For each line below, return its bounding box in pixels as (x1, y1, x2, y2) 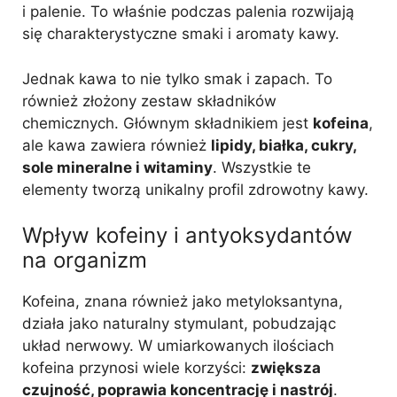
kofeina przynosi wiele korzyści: (22, 359, 251, 377)
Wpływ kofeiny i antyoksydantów (22, 222, 353, 248)
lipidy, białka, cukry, (211, 136, 356, 154)
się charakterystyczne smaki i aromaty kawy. (22, 25, 339, 43)
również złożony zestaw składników (22, 91, 276, 110)
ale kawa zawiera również (22, 136, 211, 154)
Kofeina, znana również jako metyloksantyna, (22, 292, 343, 310)
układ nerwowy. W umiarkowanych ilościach (22, 337, 334, 354)
